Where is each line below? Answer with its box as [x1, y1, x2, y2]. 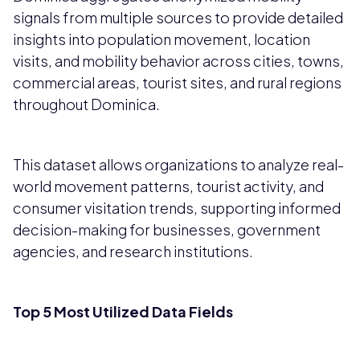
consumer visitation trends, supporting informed [13, 198, 341, 218]
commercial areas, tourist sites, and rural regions [13, 73, 342, 92]
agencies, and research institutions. [13, 242, 253, 261]
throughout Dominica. [13, 95, 160, 114]
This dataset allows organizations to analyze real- [13, 155, 344, 174]
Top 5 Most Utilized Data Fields [13, 302, 233, 321]
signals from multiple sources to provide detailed [13, 8, 343, 27]
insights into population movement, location [13, 30, 310, 49]
